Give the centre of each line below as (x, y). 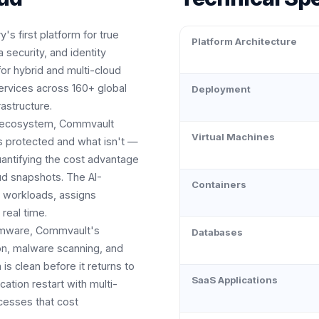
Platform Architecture (244, 41)
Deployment (221, 89)
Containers (219, 184)
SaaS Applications (235, 280)
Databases (217, 232)
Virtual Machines (233, 137)
